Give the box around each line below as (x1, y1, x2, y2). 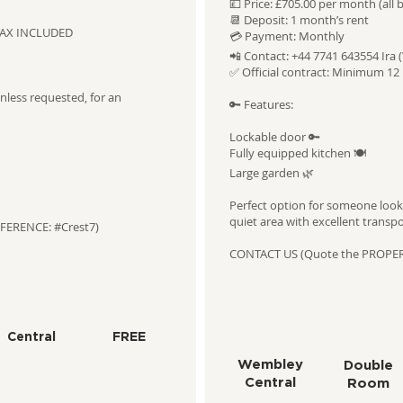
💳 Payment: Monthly (228, 28, 345, 44)
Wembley (237, 359, 303, 371)
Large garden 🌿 (228, 165, 314, 181)
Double (344, 360, 393, 372)
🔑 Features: (228, 96, 293, 112)
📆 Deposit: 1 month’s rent (228, 12, 369, 28)
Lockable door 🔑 (228, 129, 320, 145)
